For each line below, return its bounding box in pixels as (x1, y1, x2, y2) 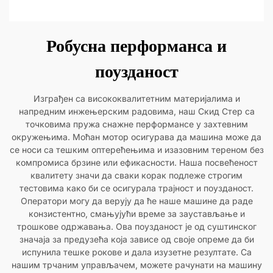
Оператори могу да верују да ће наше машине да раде (20, 196, 253, 207)
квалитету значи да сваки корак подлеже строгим (30, 170, 243, 181)
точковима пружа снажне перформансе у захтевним (25, 119, 248, 130)
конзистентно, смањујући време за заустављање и (28, 208, 245, 219)
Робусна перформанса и (46, 37, 227, 56)
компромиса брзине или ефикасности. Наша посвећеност (15, 157, 258, 168)
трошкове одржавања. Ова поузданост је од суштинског (16, 221, 257, 232)
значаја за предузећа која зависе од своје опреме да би (19, 234, 254, 245)
